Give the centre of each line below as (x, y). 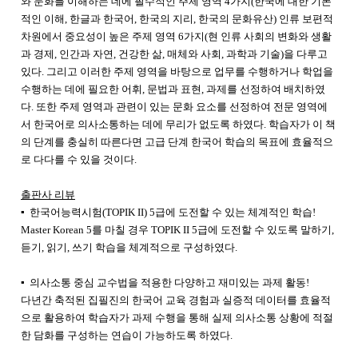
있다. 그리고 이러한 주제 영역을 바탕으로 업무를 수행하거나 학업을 (177, 71)
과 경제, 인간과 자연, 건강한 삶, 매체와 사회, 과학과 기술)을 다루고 (174, 54)
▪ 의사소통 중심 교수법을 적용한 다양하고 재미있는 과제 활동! (165, 282)
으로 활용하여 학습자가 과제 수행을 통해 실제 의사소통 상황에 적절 (177, 317)
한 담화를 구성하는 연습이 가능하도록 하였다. (127, 335)
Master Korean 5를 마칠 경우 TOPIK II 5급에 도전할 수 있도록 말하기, (177, 229)
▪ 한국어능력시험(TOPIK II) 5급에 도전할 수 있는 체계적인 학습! (168, 212)
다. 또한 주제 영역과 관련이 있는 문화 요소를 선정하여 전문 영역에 (174, 106)
